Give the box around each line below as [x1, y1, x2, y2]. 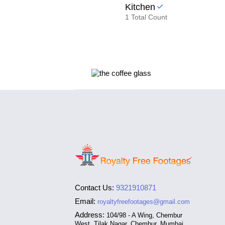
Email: [75, 197, 96, 206]
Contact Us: [75, 183, 115, 192]
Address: [75, 210, 105, 219]
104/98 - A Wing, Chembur [106, 211, 183, 219]
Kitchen [125, 2, 156, 12]
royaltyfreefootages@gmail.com [97, 198, 190, 206]
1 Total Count [125, 13, 168, 21]
